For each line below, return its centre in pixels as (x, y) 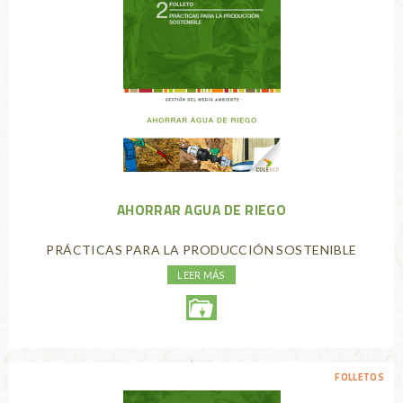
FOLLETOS (360, 376)
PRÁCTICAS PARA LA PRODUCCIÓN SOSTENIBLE (201, 250)
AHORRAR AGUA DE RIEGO (201, 210)
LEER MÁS (201, 274)
